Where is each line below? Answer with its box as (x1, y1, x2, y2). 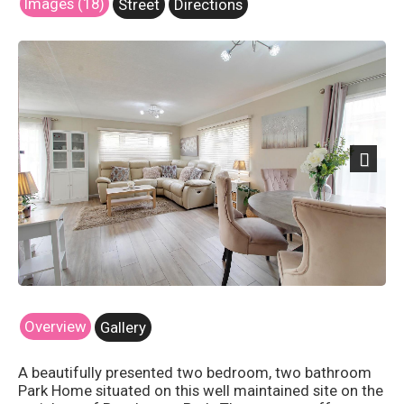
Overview (24, 317, 87, 335)
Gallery (100, 317, 146, 336)
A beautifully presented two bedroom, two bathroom (18, 363, 372, 381)
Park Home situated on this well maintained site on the (18, 381, 383, 399)
